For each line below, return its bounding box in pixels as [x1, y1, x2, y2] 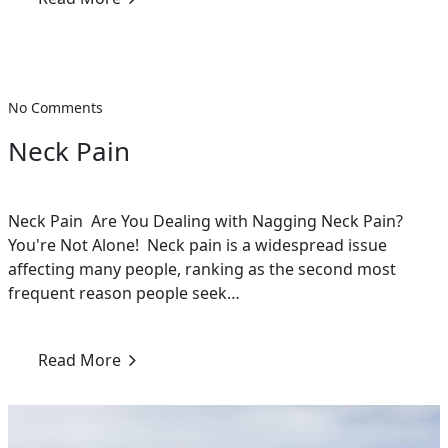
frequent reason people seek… [8, 282, 240, 304]
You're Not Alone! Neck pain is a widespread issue [8, 234, 387, 256]
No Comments [8, 98, 103, 117]
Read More [38, 349, 121, 371]
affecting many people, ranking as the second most [8, 258, 396, 280]
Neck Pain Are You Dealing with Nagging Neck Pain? [8, 210, 403, 232]
